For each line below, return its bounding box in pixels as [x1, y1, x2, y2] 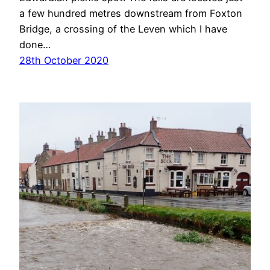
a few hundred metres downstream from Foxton [19, 7, 242, 20]
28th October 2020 [19, 54, 108, 67]
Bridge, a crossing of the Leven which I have [19, 23, 227, 36]
